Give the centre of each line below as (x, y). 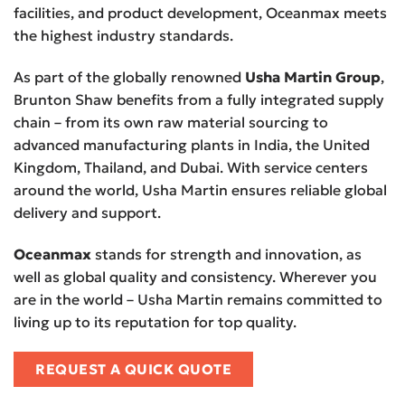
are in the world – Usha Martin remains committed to (198, 299)
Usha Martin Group (313, 76)
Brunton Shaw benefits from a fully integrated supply (199, 99)
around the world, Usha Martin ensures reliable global (200, 189)
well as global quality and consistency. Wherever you (195, 276)
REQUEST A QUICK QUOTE (134, 370)
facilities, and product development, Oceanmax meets (200, 13)
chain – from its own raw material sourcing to (171, 122)
